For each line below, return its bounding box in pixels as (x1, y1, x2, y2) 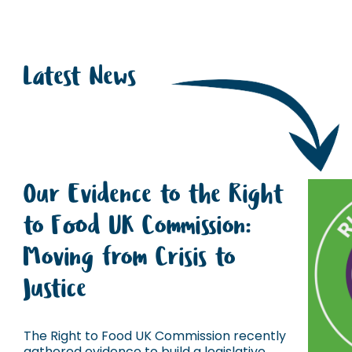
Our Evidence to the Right (24, 175, 284, 214)
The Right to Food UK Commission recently (24, 327, 286, 345)
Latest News (24, 57, 137, 96)
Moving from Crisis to (24, 238, 236, 277)
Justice (24, 269, 87, 308)
